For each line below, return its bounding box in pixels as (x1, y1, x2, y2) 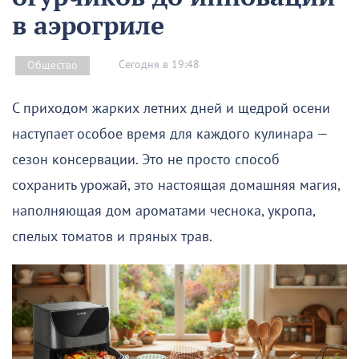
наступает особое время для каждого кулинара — (12, 125, 328, 143)
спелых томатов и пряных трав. (12, 228, 212, 245)
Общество (27, 58, 78, 72)
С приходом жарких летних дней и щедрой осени (12, 99, 330, 117)
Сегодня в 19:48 (119, 58, 200, 72)
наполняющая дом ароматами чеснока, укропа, (12, 202, 315, 220)
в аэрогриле (12, 7, 164, 42)
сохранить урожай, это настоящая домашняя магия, (12, 176, 340, 194)
